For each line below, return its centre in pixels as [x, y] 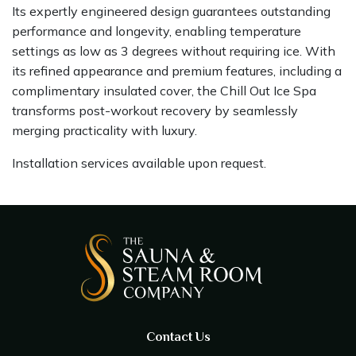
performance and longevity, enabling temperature [157, 31]
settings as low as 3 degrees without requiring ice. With [174, 50]
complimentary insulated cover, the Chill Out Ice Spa [164, 90]
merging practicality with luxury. [104, 130]
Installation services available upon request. [139, 163]
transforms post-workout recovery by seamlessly [155, 110]
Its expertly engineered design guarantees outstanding [171, 11]
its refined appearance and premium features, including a [177, 70]
